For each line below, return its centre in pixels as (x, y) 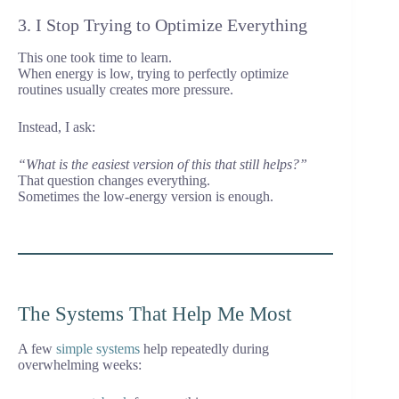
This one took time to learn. (95, 58)
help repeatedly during (204, 349)
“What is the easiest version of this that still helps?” (163, 165)
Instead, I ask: (57, 127)
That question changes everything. (114, 181)
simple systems (98, 349)
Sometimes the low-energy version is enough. (146, 197)
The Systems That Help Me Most (155, 314)
